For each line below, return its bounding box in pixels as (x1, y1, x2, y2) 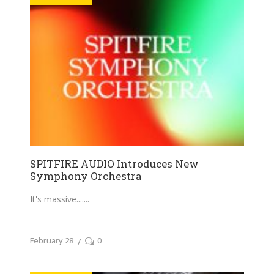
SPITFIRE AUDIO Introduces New (30, 156, 199, 171)
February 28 (30, 234, 73, 246)
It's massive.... (30, 193, 84, 205)
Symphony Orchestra (30, 168, 142, 183)
